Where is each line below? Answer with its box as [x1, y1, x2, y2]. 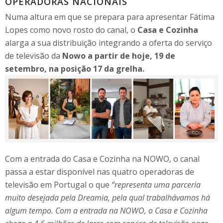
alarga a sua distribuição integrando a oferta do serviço [5, 37, 212, 48]
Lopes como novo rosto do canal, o [5, 24, 137, 35]
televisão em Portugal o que [5, 179, 111, 190]
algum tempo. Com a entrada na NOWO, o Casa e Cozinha [5, 205, 208, 216]
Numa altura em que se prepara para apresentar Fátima [5, 11, 215, 22]
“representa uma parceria [111, 179, 201, 190]
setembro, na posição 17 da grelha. [5, 63, 144, 74]
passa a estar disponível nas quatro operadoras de [5, 166, 194, 177]
